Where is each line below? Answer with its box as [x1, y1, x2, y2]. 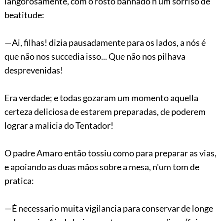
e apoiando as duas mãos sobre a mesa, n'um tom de [4, 161, 199, 172]
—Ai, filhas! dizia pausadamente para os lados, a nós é [4, 37, 206, 48]
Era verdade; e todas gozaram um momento [4, 92, 170, 103]
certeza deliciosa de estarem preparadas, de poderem [4, 106, 206, 117]
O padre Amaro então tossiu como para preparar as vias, [4, 147, 217, 158]
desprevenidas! [4, 64, 63, 75]
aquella [170, 92, 198, 103]
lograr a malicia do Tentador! [4, 119, 113, 131]
